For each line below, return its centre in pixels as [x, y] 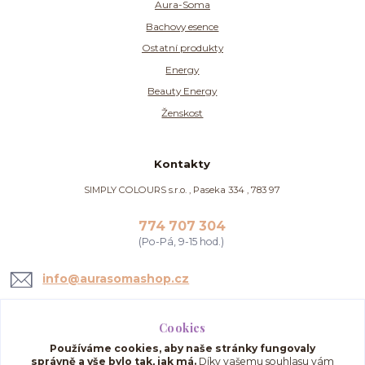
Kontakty [182, 164]
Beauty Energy [182, 91]
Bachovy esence [182, 26]
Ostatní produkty [182, 48]
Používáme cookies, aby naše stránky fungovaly [182, 348]
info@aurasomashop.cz [116, 278]
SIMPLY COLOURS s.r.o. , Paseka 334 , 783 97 [182, 190]
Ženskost [182, 112]
